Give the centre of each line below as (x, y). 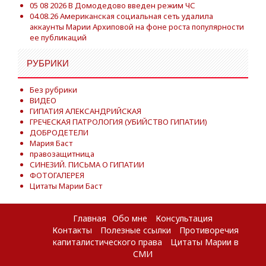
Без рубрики (53, 89)
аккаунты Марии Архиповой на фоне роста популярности (137, 27)
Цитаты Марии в (204, 242)
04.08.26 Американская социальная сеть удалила (121, 16)
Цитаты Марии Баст (66, 186)
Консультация (184, 218)
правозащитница (62, 153)
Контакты (72, 230)
